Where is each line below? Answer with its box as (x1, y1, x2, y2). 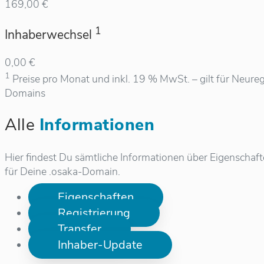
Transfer (58, 221, 101, 237)
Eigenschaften (58, 189, 134, 206)
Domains (5, 85, 45, 100)
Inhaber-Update (58, 237, 143, 253)
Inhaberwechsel (5, 26, 95, 43)
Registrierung (58, 205, 130, 222)
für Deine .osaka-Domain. (5, 164, 120, 179)
